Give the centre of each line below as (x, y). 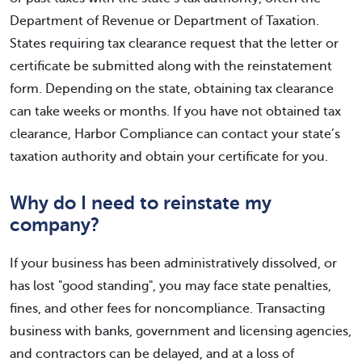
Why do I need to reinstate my (141, 203)
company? (55, 225)
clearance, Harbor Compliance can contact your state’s (175, 134)
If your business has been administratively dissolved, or (173, 263)
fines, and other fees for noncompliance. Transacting (167, 309)
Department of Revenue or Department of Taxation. (164, 21)
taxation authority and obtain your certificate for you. (169, 157)
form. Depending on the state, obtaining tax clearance (172, 89)
